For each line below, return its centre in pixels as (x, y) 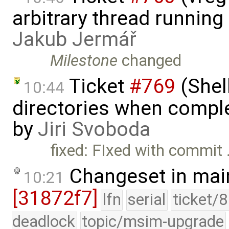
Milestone (84, 61)
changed (150, 61)
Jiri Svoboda (94, 130)
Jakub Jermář (74, 40)
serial (147, 199)
